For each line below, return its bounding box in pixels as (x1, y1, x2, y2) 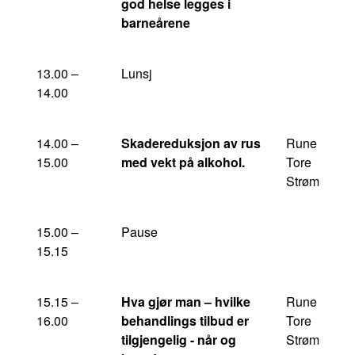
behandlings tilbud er (121, 311, 249, 330)
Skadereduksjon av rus (121, 134, 261, 152)
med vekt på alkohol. (121, 153, 245, 171)
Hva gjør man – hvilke (121, 292, 250, 311)
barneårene (121, 13, 190, 32)
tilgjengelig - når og (121, 330, 236, 349)
